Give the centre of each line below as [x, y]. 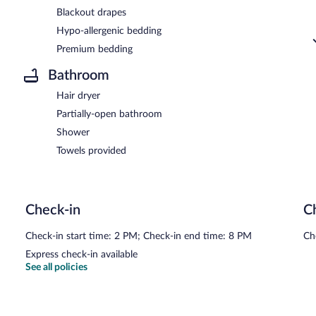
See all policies [56, 267]
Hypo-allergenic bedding [109, 31]
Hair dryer [78, 96]
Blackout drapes [91, 12]
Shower [73, 132]
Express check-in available [81, 254]
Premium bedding [95, 49]
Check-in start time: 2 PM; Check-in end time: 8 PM [139, 236]
